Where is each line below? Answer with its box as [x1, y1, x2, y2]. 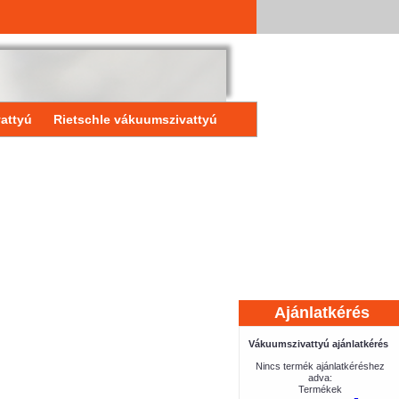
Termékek [297, 384, 342, 395]
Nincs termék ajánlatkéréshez [255, 361, 385, 371]
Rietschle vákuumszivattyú [53, 112, 217, 126]
